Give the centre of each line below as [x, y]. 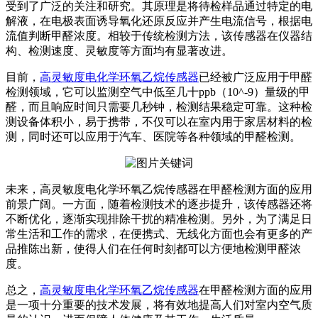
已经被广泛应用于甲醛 [256, 77]
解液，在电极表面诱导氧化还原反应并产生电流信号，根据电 [159, 21]
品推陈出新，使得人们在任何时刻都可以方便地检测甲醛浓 [153, 249]
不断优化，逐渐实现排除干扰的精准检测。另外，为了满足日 [159, 219]
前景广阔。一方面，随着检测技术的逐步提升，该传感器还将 [159, 204]
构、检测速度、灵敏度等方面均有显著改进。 [119, 51]
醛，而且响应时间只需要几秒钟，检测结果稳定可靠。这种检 [159, 107]
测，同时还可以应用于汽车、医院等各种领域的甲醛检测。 [153, 137]
